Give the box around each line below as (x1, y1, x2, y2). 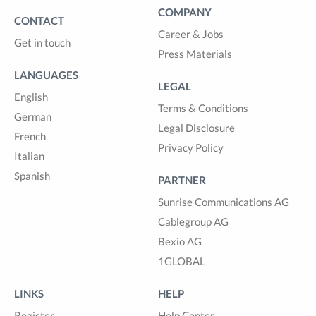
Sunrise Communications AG (158, 195, 289, 208)
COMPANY (158, 5, 212, 18)
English (14, 90, 48, 103)
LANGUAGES (14, 68, 78, 81)
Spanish (14, 169, 50, 182)
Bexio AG (158, 234, 202, 248)
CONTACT (14, 13, 64, 27)
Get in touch (14, 35, 71, 49)
